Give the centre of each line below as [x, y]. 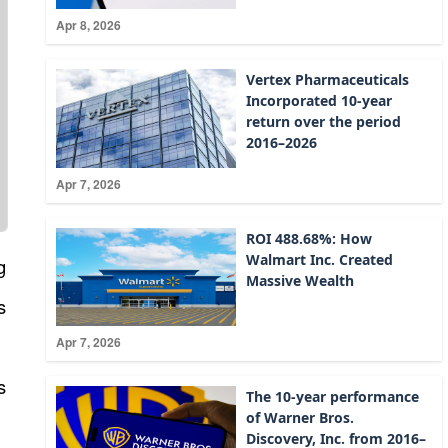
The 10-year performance [333, 397]
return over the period [324, 122]
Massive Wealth [300, 280]
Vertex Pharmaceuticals [328, 80]
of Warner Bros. [300, 418]
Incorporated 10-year [319, 101]
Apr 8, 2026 [89, 25]
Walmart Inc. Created [320, 259]
